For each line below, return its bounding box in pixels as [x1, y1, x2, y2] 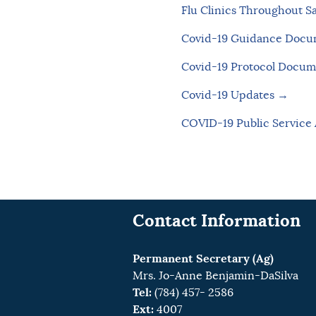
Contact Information [133, 209, 301, 232]
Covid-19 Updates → [181, 88, 288, 103]
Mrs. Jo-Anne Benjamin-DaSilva [133, 269, 299, 284]
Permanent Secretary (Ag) [133, 251, 274, 267]
